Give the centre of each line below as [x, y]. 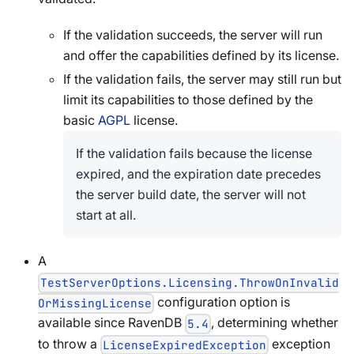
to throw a [69, 343]
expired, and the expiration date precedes [198, 174]
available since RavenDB [111, 323]
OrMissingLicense [95, 303]
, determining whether [275, 323]
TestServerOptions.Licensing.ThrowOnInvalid [190, 283]
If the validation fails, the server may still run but [202, 79]
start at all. [106, 215]
